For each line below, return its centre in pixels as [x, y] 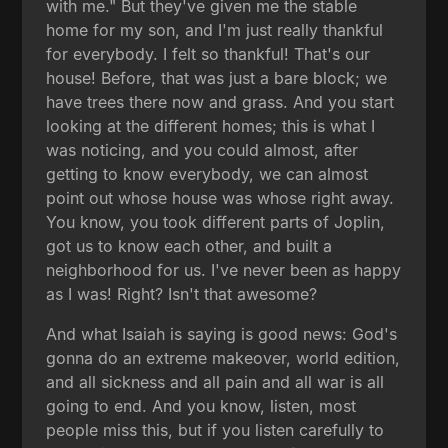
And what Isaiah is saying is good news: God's [222, 333]
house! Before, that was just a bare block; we [217, 77]
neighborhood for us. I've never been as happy [224, 269]
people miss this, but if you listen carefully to [215, 429]
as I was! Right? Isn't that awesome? [182, 293]
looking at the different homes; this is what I [211, 125]
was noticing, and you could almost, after [202, 149]
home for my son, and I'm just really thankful [215, 29]
